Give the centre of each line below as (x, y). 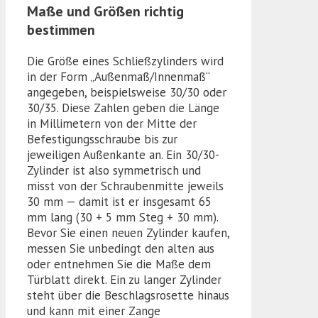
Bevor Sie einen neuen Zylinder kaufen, (128, 233)
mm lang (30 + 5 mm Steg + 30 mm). (122, 218)
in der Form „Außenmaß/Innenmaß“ (118, 77)
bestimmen (61, 30)
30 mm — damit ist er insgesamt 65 (119, 202)
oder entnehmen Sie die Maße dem (119, 264)
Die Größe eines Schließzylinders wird (125, 61)
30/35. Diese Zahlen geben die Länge (123, 108)
